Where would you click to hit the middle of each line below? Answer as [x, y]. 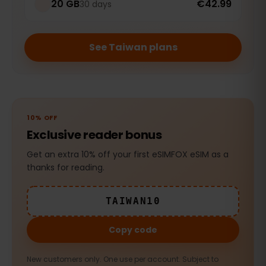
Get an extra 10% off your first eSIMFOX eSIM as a [128, 155]
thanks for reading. [66, 168]
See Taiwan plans [133, 47]
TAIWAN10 [133, 201]
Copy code [133, 230]
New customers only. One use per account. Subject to [123, 259]
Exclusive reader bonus [94, 135]
